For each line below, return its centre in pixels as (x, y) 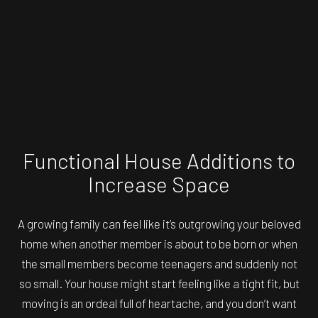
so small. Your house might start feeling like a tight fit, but (159, 283)
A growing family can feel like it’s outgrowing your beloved (159, 223)
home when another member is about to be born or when (159, 243)
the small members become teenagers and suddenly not (159, 263)
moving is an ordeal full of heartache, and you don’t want (159, 303)
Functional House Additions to (159, 160)
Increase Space (159, 183)
